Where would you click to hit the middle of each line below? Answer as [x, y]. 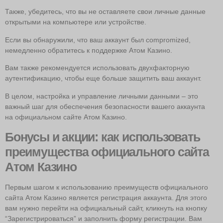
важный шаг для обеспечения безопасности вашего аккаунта [105, 106]
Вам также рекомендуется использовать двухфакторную [97, 68]
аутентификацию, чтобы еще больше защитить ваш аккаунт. [103, 78]
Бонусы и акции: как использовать [103, 137]
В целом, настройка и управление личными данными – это [102, 96]
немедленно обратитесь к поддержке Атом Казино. [89, 50]
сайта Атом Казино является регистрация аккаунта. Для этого [106, 197]
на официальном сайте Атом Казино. [66, 117]
